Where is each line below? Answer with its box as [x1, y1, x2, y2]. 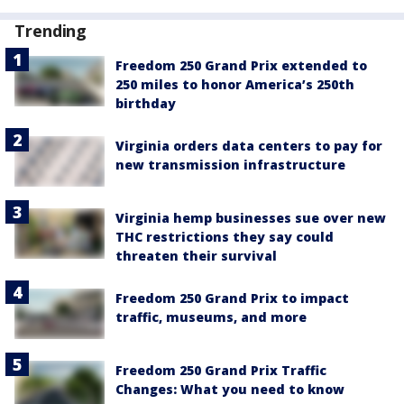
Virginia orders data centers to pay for [115, 136, 382, 154]
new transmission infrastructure [115, 155, 345, 173]
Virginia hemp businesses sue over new [115, 208, 386, 226]
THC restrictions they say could [115, 227, 334, 245]
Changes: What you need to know [115, 381, 344, 399]
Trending [14, 19, 87, 41]
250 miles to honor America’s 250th [115, 75, 354, 93]
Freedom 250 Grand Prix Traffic [115, 362, 326, 380]
